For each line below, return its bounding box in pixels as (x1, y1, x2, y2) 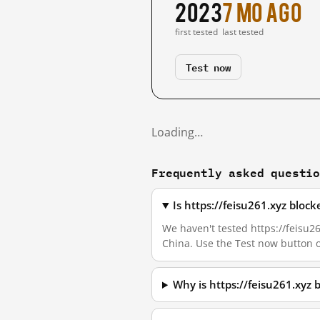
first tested (175, 26, 218, 38)
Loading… (151, 124, 203, 140)
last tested (222, 26, 264, 38)
